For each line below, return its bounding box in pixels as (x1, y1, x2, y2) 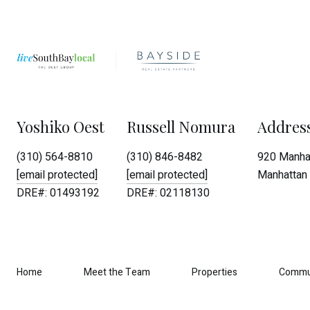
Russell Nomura (127, 116, 235, 138)
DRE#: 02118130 (127, 185, 210, 202)
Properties (192, 265, 237, 280)
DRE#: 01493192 (17, 185, 100, 202)
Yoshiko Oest (17, 116, 104, 138)
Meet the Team (84, 265, 150, 280)
